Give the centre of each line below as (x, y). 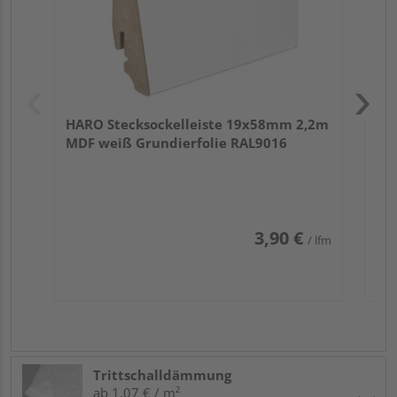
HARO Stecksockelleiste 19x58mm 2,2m (197, 125)
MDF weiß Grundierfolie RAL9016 (176, 143)
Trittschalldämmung (162, 375)
